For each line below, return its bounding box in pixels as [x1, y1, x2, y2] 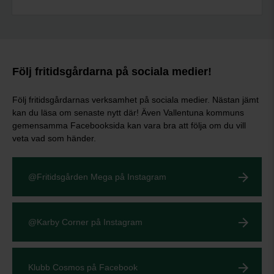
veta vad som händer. [12, 133, 98, 143]
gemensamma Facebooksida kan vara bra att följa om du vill [12, 120, 246, 130]
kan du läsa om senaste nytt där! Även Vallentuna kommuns [12, 108, 244, 117]
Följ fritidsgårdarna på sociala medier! [12, 65, 212, 78]
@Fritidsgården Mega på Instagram [28, 172, 166, 182]
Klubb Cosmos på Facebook [28, 262, 138, 272]
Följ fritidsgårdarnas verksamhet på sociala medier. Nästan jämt [12, 95, 259, 105]
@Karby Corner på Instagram [28, 217, 143, 227]
